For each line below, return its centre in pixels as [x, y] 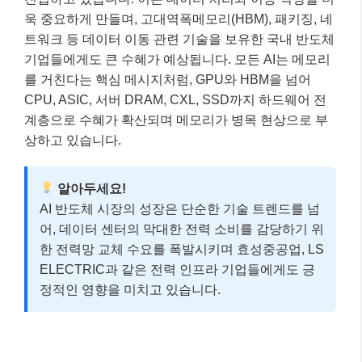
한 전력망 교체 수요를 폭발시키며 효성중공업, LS [182, 249]
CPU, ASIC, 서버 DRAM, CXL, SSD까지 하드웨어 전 [175, 99]
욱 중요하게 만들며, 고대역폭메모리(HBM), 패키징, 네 [179, 19]
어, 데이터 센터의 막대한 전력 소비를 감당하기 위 [182, 229]
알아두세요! [90, 188]
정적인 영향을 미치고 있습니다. [130, 289]
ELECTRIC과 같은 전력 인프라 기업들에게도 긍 [177, 269]
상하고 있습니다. [73, 140]
